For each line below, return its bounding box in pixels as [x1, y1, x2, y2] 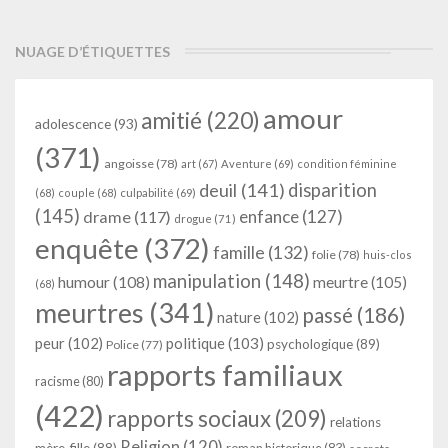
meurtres [35, 295, 144, 329]
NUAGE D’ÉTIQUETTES [15, 42, 170, 60]
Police [106, 336, 139, 352]
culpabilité [120, 185, 174, 199]
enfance [239, 205, 299, 227]
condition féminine [297, 156, 397, 170]
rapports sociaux [107, 404, 271, 432]
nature [217, 307, 261, 326]
